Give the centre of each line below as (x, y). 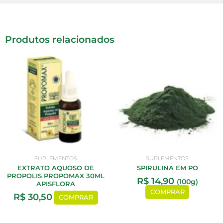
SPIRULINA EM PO (167, 168)
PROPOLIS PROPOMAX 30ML (56, 176)
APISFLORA (56, 184)
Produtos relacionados (60, 39)
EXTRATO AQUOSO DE (56, 168)
